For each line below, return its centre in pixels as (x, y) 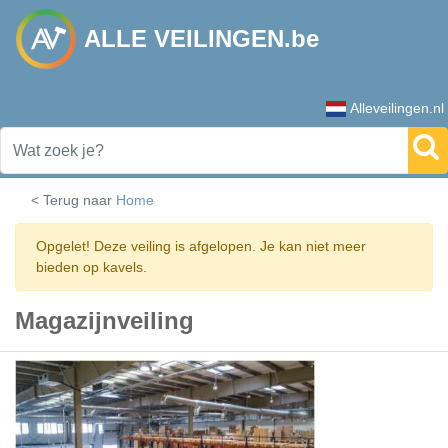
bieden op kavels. (91, 267)
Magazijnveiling (104, 320)
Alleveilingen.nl (397, 108)
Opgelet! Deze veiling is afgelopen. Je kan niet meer (201, 246)
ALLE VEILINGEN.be (201, 38)
